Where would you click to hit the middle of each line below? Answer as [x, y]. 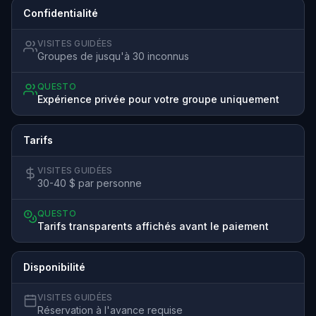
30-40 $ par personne [90, 183]
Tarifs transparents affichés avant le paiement [153, 226]
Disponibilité [54, 267]
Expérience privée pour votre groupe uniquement [158, 99]
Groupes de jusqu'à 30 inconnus [113, 56]
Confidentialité [61, 13]
